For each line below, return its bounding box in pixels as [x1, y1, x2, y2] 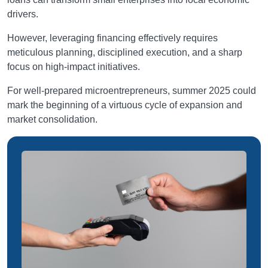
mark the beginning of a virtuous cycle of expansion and [7, 100, 242, 110]
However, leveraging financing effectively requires [7, 33, 218, 43]
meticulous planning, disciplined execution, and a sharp [7, 47, 242, 57]
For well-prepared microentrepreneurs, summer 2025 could [7, 86, 256, 96]
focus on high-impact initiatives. [7, 62, 140, 72]
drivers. [7, 9, 38, 19]
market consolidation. [7, 114, 98, 124]
